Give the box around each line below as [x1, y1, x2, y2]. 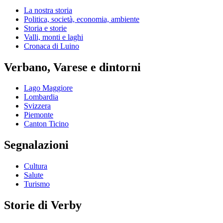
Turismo [24, 180, 50, 189]
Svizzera [24, 102, 51, 111]
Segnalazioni [4, 138, 69, 152]
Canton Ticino [24, 119, 69, 128]
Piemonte [24, 111, 53, 119]
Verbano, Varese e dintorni [4, 60, 141, 74]
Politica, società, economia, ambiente [24, 14, 139, 23]
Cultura [24, 162, 47, 171]
